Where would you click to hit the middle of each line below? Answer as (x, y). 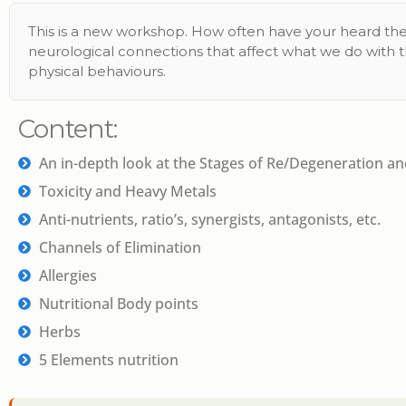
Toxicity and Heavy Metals (127, 191)
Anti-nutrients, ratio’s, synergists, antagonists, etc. (209, 219)
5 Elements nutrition (108, 360)
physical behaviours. (97, 71)
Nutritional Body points (118, 304)
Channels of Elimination (120, 247)
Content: (68, 129)
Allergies (68, 275)
